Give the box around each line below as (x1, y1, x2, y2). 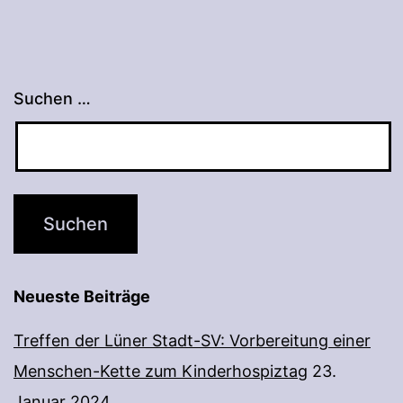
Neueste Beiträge (13, 287, 150, 307)
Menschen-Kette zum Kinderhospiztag (13, 362, 308, 381)
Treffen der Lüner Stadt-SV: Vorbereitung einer (13, 331, 371, 351)
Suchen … (13, 89, 91, 109)
